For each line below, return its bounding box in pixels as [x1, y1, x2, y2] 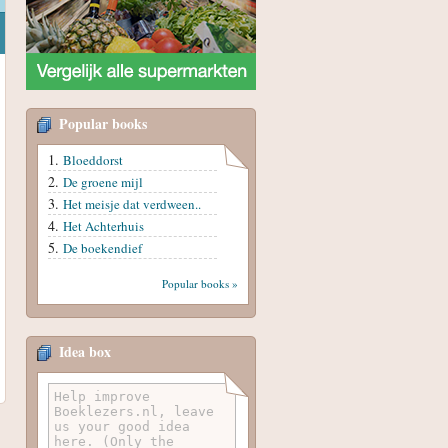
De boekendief [63, 238, 142, 257]
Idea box [59, 340, 111, 362]
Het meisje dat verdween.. [63, 194, 201, 213]
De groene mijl [63, 172, 143, 191]
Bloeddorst [63, 150, 123, 169]
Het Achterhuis [63, 216, 144, 235]
